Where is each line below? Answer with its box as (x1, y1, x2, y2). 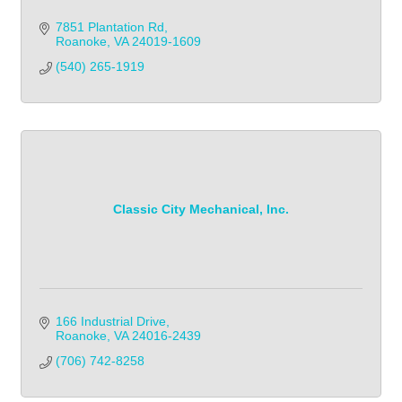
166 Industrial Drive (55, 313, 166, 328)
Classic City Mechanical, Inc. (113, 202, 289, 217)
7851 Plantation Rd (55, 19, 164, 34)
